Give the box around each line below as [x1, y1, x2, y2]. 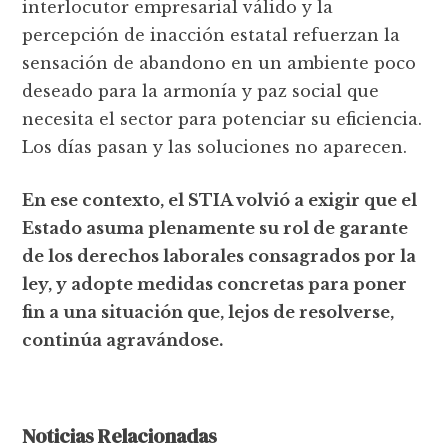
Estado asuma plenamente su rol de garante [22, 217, 409, 238]
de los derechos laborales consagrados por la [22, 245, 417, 266]
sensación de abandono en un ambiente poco [22, 52, 417, 73]
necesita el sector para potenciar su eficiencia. [22, 108, 423, 129]
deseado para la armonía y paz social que [22, 80, 380, 101]
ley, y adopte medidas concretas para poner [22, 273, 408, 294]
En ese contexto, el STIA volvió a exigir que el [22, 189, 418, 210]
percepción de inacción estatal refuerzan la [22, 24, 401, 45]
